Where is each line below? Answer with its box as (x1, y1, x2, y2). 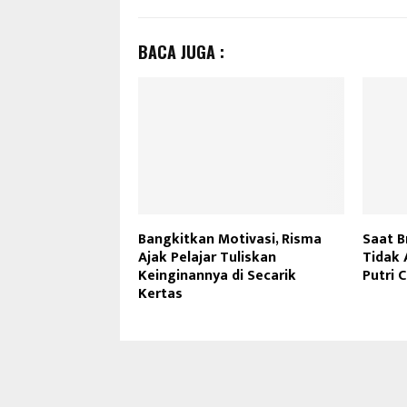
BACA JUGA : (138, 40, 224, 64)
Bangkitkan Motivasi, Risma (138, 227, 322, 253)
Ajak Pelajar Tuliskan (138, 245, 276, 271)
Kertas (138, 282, 183, 307)
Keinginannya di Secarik (138, 263, 296, 289)
